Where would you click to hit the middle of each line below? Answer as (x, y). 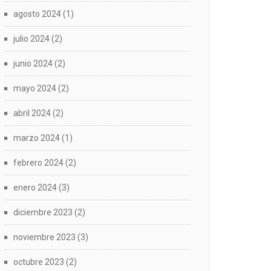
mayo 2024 (35, 88)
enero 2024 (35, 188)
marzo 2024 (37, 138)
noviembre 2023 (44, 237)
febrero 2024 (38, 163)
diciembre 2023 (43, 212)
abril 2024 (32, 113)
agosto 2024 (37, 14)
